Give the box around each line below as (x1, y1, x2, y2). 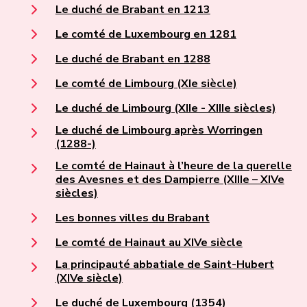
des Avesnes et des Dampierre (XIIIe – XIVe (55, 172, 284, 188)
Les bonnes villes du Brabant (55, 210, 210, 226)
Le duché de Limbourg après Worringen (55, 123, 262, 138)
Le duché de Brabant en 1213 (55, 2, 210, 18)
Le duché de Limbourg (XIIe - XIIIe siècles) (55, 101, 276, 116)
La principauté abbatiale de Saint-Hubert (55, 257, 274, 273)
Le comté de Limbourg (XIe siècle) (55, 76, 237, 92)
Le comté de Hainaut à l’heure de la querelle (55, 158, 292, 174)
